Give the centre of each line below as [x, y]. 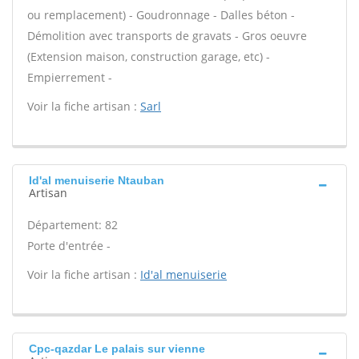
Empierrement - [70, 77]
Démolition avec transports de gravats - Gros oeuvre [167, 36]
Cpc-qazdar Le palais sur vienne [117, 349]
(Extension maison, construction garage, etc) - [149, 56]
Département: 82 [73, 225]
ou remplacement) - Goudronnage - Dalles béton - [161, 15]
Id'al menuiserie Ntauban [97, 180]
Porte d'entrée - [69, 246]
